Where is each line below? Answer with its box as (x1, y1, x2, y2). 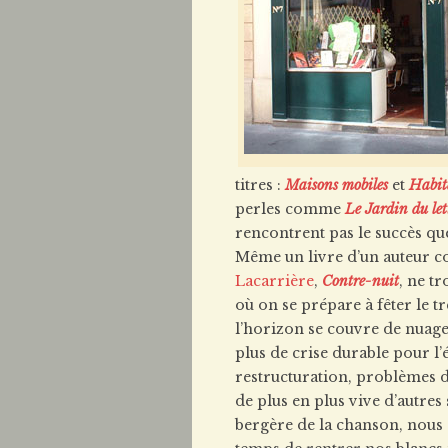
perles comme (235, 200, 345, 218)
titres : (235, 176, 285, 194)
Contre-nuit (322, 272, 399, 290)
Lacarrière (235, 272, 314, 290)
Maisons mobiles (285, 176, 388, 194)
